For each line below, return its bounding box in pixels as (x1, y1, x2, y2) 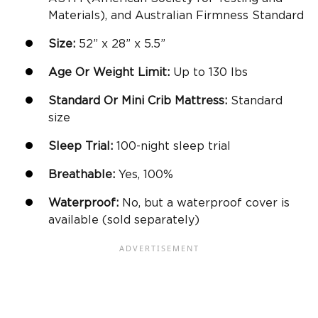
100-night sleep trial (116, 140, 231, 152)
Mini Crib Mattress (121, 94, 224, 106)
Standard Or (48, 94, 121, 106)
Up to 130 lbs (170, 66, 248, 78)
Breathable (48, 168, 112, 180)
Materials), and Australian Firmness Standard (48, 9, 304, 21)
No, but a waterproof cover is (119, 197, 290, 209)
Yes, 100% (115, 168, 173, 180)
